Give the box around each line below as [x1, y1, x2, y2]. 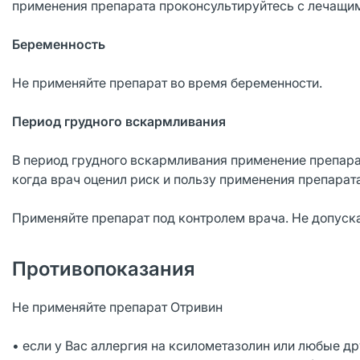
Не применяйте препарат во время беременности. [12, 75, 322, 91]
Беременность [12, 36, 105, 52]
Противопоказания [12, 257, 195, 280]
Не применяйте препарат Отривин [12, 299, 223, 315]
